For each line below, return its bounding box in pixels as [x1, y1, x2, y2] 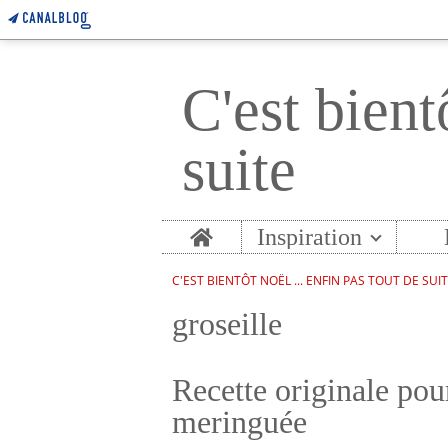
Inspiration [257, 224, 363, 250]
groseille [172, 306, 282, 342]
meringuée [172, 404, 307, 440]
